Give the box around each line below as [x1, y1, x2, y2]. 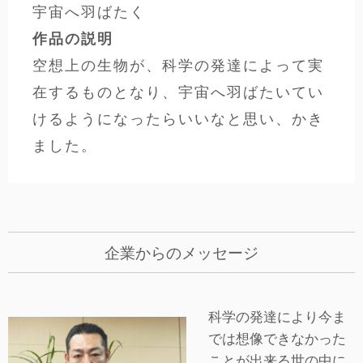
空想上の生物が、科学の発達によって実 [32, 55, 324, 75]
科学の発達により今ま [208, 307, 347, 327]
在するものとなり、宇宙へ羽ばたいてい [32, 82, 324, 102]
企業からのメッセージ [105, 242, 258, 263]
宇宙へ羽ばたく [32, 2, 146, 22]
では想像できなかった [208, 329, 347, 348]
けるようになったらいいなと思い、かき [32, 109, 324, 129]
